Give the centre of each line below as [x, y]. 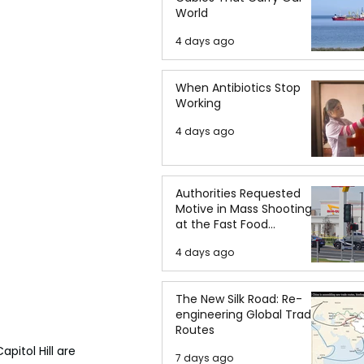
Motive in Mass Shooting [244, 209]
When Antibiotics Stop [238, 88]
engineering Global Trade [247, 314]
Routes [195, 330]
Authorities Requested [238, 193]
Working [198, 103]
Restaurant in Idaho [231, 240]
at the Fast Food [222, 224]
